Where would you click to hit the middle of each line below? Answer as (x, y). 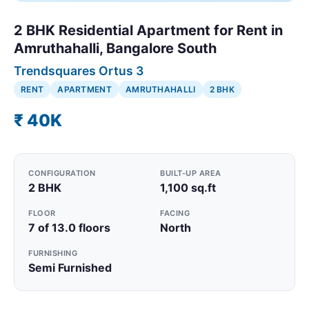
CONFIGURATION (62, 173)
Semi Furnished (70, 267)
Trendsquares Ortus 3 (79, 70)
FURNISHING (53, 253)
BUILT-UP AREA (191, 173)
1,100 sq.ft (188, 187)
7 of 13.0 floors (69, 227)
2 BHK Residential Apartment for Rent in (148, 30)
